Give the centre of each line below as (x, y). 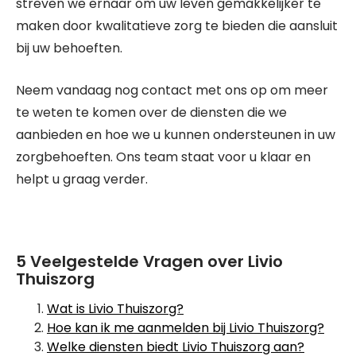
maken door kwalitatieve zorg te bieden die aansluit (177, 26)
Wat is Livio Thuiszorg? (115, 309)
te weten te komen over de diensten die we (151, 112)
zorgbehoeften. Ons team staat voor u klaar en (163, 157)
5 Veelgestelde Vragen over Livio (149, 261)
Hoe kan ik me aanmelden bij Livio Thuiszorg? (186, 328)
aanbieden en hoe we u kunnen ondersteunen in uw (176, 135)
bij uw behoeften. (69, 48)
